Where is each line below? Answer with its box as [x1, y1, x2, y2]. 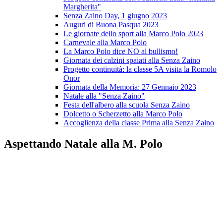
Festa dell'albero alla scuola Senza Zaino [63, 101, 190, 110]
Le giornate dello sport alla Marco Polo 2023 [63, 29, 203, 38]
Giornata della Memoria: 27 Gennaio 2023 [63, 83, 196, 92]
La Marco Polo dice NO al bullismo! [63, 47, 178, 56]
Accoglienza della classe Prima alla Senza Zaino [63, 118, 214, 127]
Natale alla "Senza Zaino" [63, 92, 145, 101]
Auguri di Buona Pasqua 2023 [63, 20, 159, 29]
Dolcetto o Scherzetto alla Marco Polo [63, 110, 182, 118]
